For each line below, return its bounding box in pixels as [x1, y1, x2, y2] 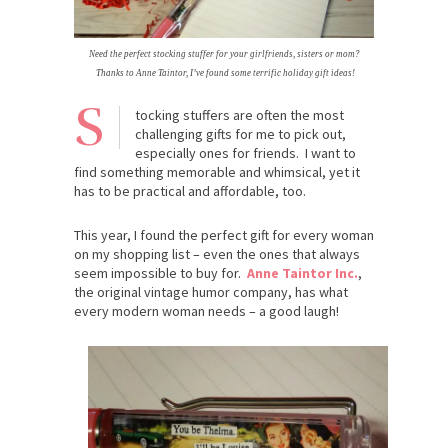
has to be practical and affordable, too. [74, 182, 306, 201]
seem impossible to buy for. [74, 264, 247, 283]
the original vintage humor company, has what [74, 283, 348, 302]
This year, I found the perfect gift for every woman [74, 226, 374, 245]
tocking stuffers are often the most [135, 106, 344, 125]
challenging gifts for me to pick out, [135, 125, 346, 144]
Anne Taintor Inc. [247, 264, 358, 283]
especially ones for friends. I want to [135, 144, 356, 163]
